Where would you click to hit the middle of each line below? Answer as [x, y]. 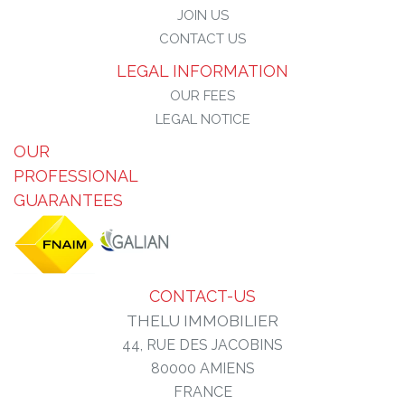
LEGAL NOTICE [202, 119]
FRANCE [202, 391]
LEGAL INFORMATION [202, 71]
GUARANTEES [68, 200]
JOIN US [202, 15]
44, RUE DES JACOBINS [202, 344]
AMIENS [225, 368]
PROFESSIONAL [75, 176]
